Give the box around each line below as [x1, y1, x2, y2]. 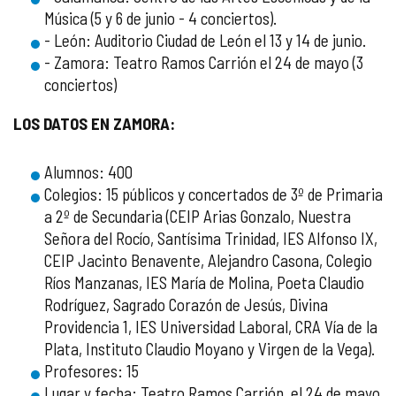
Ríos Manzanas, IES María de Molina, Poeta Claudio [44, 272, 364, 293]
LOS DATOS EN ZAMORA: [13, 113, 175, 133]
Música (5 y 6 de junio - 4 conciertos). [44, 8, 277, 28]
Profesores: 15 [44, 361, 139, 381]
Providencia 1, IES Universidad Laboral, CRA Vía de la [44, 316, 377, 337]
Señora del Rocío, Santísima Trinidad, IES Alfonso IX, [44, 228, 377, 248]
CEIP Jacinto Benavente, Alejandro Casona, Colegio [44, 250, 372, 270]
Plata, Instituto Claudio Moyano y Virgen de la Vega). [44, 339, 375, 359]
